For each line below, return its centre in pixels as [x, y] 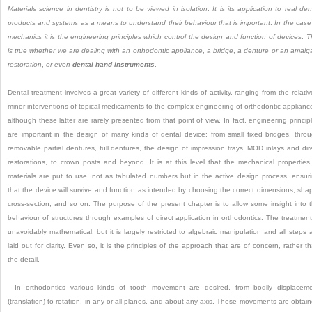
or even [59, 65]
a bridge [220, 51]
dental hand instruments [114, 65]
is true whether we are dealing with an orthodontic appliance [105, 51]
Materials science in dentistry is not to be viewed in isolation [108, 9]
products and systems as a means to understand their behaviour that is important [139, 23]
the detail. [24, 260]
